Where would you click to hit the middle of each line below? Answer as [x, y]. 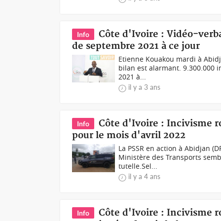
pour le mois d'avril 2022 [129, 135]
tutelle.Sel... [138, 166]
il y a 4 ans [145, 176]
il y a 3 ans [145, 87]
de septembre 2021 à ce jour [136, 46]
